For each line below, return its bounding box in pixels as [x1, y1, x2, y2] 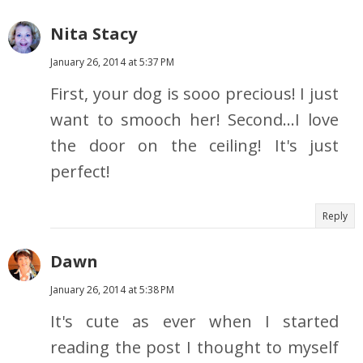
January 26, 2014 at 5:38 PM [50, 283, 174, 297]
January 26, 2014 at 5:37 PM [50, 55, 174, 70]
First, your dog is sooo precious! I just [50, 83, 339, 105]
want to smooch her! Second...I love [50, 109, 339, 131]
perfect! [50, 160, 110, 183]
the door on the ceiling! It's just [50, 135, 339, 157]
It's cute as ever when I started [50, 310, 339, 333]
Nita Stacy [50, 23, 137, 45]
